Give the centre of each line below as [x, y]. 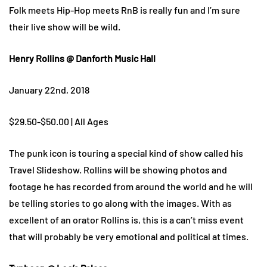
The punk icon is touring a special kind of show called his [126, 153]
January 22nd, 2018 [49, 90]
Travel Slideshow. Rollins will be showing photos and [118, 170]
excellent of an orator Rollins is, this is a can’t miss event [126, 220]
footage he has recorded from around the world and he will [131, 187]
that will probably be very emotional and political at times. [129, 237]
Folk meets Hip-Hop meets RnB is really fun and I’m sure [125, 10]
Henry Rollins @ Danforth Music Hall [82, 58]
